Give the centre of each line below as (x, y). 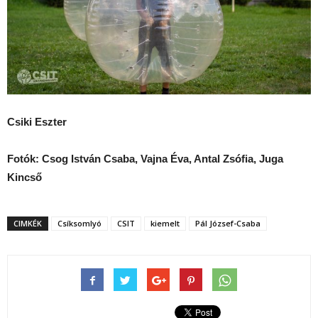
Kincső (24, 177)
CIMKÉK (28, 224)
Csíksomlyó (79, 224)
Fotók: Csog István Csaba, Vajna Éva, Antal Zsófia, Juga (145, 159)
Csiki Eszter (37, 122)
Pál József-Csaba (228, 224)
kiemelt (165, 224)
